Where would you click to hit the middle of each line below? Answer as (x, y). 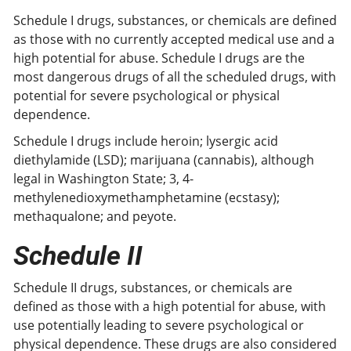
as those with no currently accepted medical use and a (174, 39)
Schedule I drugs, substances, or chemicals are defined (175, 20)
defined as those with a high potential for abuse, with (170, 306)
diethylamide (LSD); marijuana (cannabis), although (164, 160)
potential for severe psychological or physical (147, 96)
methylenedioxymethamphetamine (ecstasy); (147, 197)
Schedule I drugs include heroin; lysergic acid (146, 141)
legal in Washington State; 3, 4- (103, 179)
